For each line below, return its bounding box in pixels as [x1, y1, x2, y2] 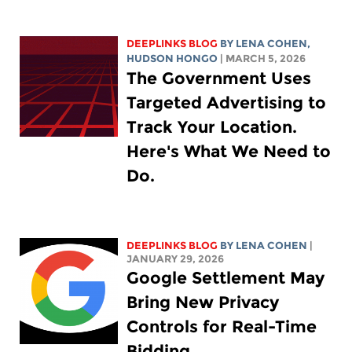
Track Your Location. [126, 116, 298, 137]
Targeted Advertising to [126, 92, 327, 112]
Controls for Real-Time [126, 316, 317, 336]
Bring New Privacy [126, 291, 280, 312]
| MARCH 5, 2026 [220, 52, 306, 64]
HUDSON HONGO [126, 52, 218, 64]
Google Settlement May [126, 267, 325, 288]
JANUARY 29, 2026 [126, 252, 225, 265]
